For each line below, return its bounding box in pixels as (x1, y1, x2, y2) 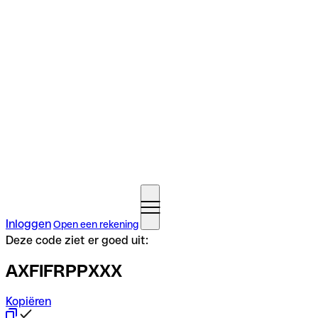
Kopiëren (6, 294, 51, 308)
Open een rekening (53, 219, 138, 230)
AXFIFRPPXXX (6, 261, 122, 280)
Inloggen (6, 217, 51, 231)
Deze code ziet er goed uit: (6, 234, 148, 247)
